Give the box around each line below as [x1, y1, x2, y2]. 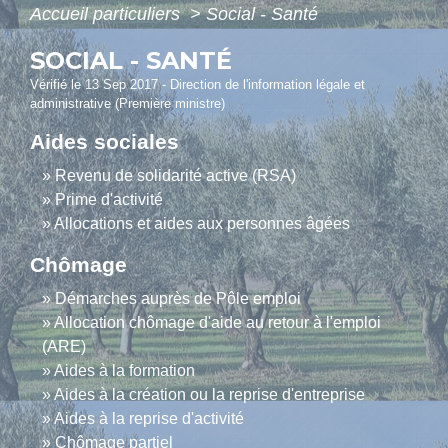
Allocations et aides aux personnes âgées [54, 215, 350, 233]
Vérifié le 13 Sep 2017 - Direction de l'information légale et [30, 77, 365, 93]
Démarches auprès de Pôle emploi [55, 290, 301, 308]
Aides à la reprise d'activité [54, 410, 244, 428]
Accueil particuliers [30, 4, 185, 25]
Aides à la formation [54, 362, 195, 380]
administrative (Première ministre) [30, 96, 225, 112]
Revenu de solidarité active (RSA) [55, 167, 296, 185]
